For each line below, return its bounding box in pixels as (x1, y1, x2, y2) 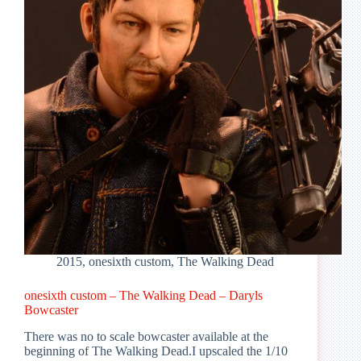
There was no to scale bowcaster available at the (24, 330, 268, 344)
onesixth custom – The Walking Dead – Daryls (24, 288, 263, 303)
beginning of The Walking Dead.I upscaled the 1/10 (24, 344, 288, 359)
